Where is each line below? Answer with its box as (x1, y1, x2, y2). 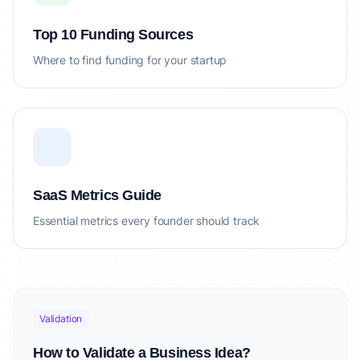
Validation (39, 313, 83, 325)
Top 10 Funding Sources (33, 27, 194, 43)
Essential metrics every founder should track (33, 214, 260, 227)
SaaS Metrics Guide (33, 187, 162, 203)
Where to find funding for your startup (33, 53, 227, 67)
